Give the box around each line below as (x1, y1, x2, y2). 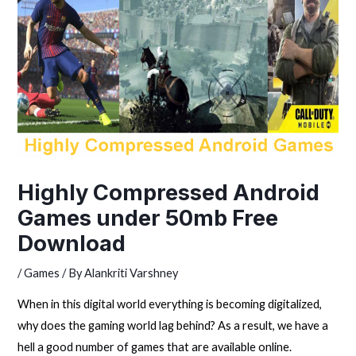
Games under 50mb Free (17, 205, 279, 232)
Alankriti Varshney (84, 266, 179, 281)
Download (17, 230, 126, 257)
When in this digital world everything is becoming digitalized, (17, 296, 323, 311)
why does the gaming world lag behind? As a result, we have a (17, 318, 329, 332)
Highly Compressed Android (17, 180, 320, 207)
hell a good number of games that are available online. (17, 339, 292, 354)
